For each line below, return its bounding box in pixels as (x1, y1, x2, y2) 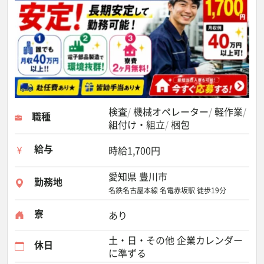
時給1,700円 (108, 143, 160, 157)
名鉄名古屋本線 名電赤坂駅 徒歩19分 (108, 185, 226, 196)
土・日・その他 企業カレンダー (108, 233, 243, 247)
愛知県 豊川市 (108, 169, 167, 183)
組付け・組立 (108, 117, 165, 131)
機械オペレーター (133, 104, 209, 118)
